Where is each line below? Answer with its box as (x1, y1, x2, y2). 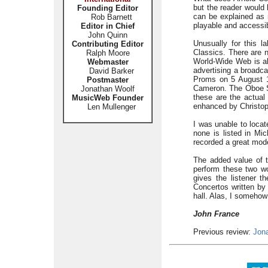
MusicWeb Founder (72, 93, 144, 102)
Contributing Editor (72, 39, 144, 48)
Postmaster (87, 75, 129, 84)
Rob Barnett (90, 13, 132, 22)
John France (193, 209, 239, 218)
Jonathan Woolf (81, 84, 135, 93)
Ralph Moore (86, 48, 130, 57)
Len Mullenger (80, 102, 136, 111)
